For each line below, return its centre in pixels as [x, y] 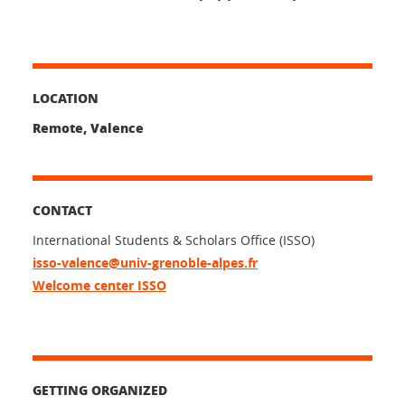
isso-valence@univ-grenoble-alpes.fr [145, 262]
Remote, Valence [88, 127]
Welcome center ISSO [99, 285]
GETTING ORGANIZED [100, 389]
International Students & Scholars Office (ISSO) [174, 240]
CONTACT [62, 209]
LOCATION [66, 97]
